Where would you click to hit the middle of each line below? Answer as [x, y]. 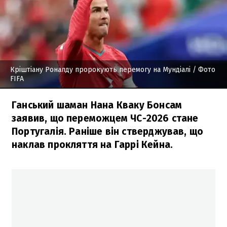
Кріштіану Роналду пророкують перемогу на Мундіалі [100, 69]
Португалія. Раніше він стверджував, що [108, 131]
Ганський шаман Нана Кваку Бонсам [97, 105]
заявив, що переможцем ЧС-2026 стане [105, 118]
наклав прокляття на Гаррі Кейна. [92, 144]
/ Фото [203, 69]
